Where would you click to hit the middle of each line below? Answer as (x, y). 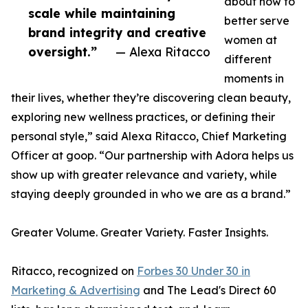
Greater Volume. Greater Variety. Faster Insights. (140, 233)
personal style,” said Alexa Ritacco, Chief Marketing (149, 136)
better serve (257, 21)
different (248, 59)
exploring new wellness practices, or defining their (143, 117)
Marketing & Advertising (76, 290)
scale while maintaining (102, 13)
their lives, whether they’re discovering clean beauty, (151, 98)
